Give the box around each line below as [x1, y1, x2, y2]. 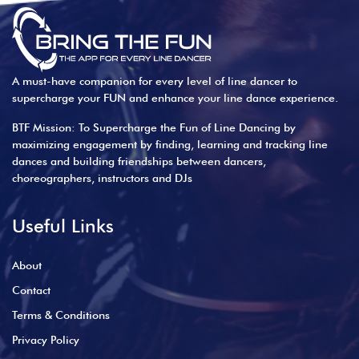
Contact [12, 284, 50, 297]
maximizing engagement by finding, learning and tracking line [12, 138, 328, 151]
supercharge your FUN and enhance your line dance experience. [12, 91, 338, 105]
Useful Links [12, 214, 114, 238]
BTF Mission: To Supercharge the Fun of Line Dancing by [12, 121, 296, 135]
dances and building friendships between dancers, [12, 155, 266, 168]
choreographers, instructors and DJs [12, 171, 192, 185]
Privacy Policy [12, 333, 79, 347]
